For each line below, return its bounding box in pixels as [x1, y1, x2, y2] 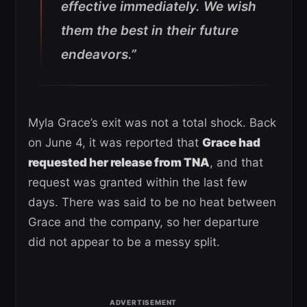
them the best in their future [61, 22, 238, 38]
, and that [210, 155, 263, 169]
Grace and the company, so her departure [28, 214, 259, 229]
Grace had [202, 135, 260, 149]
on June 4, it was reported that [28, 135, 202, 149]
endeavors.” [61, 46, 136, 62]
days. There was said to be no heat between [28, 195, 276, 209]
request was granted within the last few [28, 175, 247, 189]
